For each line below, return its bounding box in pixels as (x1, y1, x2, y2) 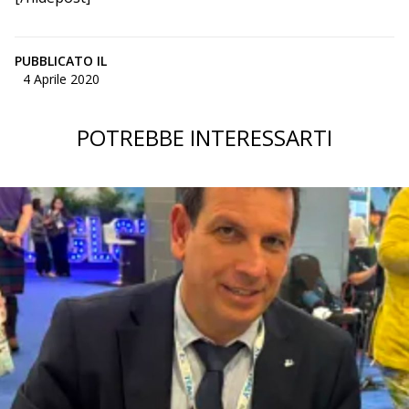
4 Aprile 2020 (22, 70, 100, 89)
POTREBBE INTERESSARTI (77, 122, 332, 153)
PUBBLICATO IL (15, 52, 107, 70)
